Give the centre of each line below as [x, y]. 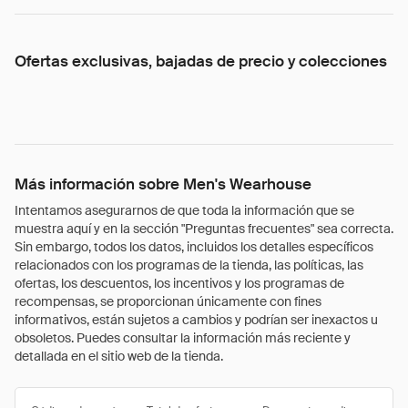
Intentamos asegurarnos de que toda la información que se [184, 210]
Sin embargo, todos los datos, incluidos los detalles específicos [194, 247]
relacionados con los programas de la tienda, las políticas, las [189, 265]
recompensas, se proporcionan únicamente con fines [168, 301]
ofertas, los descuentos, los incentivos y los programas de [179, 283]
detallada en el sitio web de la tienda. [119, 356]
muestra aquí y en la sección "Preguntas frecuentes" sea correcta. [204, 229]
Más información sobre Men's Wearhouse [163, 184]
